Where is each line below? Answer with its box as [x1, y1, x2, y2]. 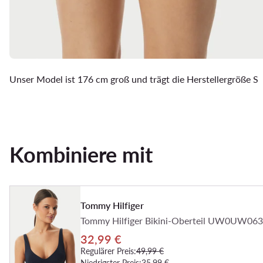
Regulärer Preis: [80, 245, 136, 256]
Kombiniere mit [9, 141, 153, 168]
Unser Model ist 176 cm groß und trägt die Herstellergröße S [9, 73, 258, 85]
